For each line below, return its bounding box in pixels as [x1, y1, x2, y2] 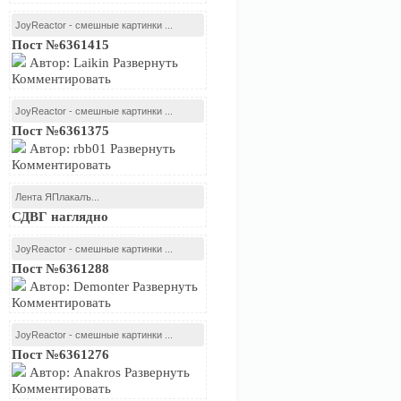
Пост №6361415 [12, 38, 109, 52]
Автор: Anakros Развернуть [26, 365, 190, 380]
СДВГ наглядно [12, 209, 108, 224]
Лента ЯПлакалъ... [15, 192, 99, 202]
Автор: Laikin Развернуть [26, 55, 178, 70]
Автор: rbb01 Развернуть [26, 141, 175, 156]
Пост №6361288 [12, 261, 109, 276]
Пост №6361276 [12, 347, 109, 362]
